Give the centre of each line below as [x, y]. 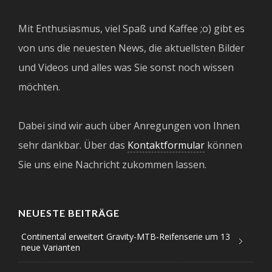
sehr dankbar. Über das [73, 145]
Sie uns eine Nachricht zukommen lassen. [112, 164]
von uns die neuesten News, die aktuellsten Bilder [131, 48]
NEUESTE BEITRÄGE [69, 212]
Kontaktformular [166, 145]
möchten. [39, 87]
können [223, 145]
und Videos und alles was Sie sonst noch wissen [126, 67]
